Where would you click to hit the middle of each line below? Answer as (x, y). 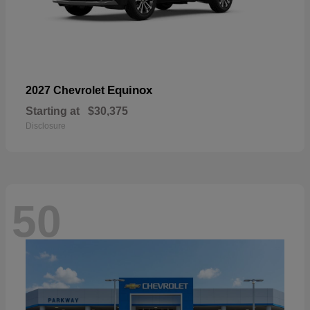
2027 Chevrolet (66, 91)
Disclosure (46, 126)
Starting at (53, 111)
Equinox (130, 91)
